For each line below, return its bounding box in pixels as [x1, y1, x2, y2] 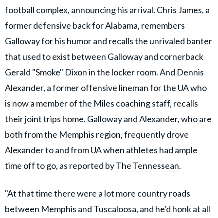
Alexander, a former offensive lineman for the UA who [5, 82, 207, 93]
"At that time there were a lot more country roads [5, 188, 190, 199]
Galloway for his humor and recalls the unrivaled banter [5, 36, 212, 47]
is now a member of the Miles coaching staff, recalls [5, 98, 198, 109]
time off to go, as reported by [5, 160, 116, 171]
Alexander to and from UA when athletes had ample [5, 145, 198, 156]
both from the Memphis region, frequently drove [5, 129, 189, 140]
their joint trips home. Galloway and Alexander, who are [5, 113, 212, 125]
